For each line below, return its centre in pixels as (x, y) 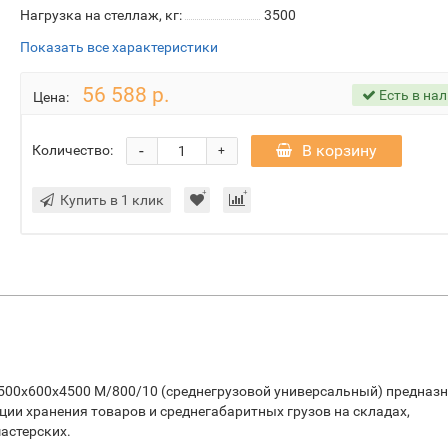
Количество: (72, 149)
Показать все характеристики (118, 47)
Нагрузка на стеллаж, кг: (100, 15)
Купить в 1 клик (111, 200)
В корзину (339, 150)
